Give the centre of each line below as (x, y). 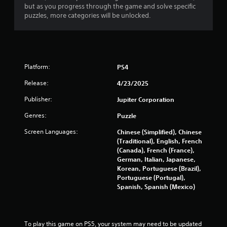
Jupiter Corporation (146, 99)
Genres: (35, 115)
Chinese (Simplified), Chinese (159, 131)
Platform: (37, 66)
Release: (36, 83)
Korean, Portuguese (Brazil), (159, 168)
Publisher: (38, 99)
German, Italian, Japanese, (156, 159)
